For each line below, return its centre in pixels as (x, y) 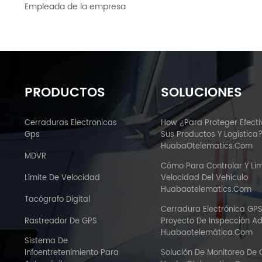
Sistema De (46, 242)
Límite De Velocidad (62, 178)
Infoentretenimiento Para (72, 253)
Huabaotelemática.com (207, 233)
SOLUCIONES (202, 93)
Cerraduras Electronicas (71, 123)
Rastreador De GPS (61, 222)
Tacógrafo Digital (57, 200)
